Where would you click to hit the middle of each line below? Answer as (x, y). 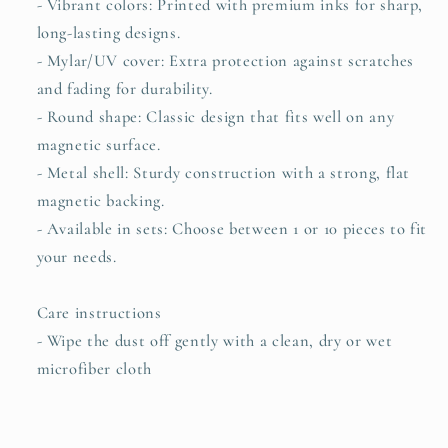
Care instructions (99, 312)
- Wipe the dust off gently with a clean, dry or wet (214, 340)
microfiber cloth (94, 368)
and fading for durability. (124, 88)
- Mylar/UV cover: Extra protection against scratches (225, 60)
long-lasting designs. (108, 32)
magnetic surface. (98, 144)
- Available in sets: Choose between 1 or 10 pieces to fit (232, 228)
